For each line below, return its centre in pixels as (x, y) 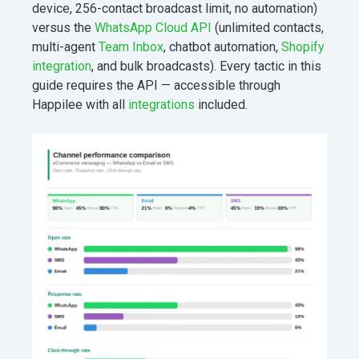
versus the (63, 27)
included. (221, 104)
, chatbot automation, (222, 46)
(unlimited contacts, (268, 27)
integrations (161, 104)
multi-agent (65, 46)
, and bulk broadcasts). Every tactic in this (206, 66)
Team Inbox (131, 46)
